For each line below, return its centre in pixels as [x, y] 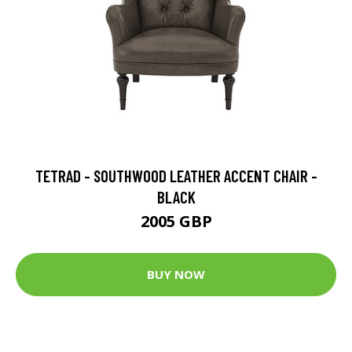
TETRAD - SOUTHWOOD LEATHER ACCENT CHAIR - [176, 175]
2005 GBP [176, 221]
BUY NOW [176, 275]
